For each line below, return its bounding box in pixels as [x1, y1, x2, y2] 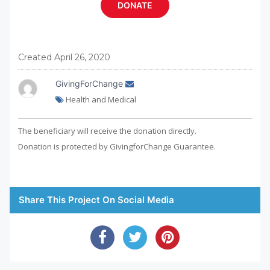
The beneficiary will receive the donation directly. [18, 125, 196, 136]
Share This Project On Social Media [19, 193, 174, 206]
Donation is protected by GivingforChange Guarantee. [18, 140, 216, 152]
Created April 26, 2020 [18, 51, 110, 63]
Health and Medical [64, 93, 137, 105]
